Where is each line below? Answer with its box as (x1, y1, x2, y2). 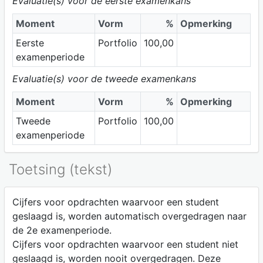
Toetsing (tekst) (9, 161, 112, 178)
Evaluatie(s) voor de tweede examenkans (12, 72, 196, 85)
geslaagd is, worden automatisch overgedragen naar (12, 210, 247, 222)
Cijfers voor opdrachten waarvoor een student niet (12, 238, 238, 251)
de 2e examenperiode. (12, 224, 112, 237)
